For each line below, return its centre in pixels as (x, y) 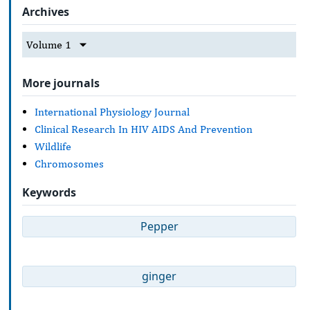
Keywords (49, 192)
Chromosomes (69, 164)
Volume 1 (49, 45)
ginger (159, 276)
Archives (46, 12)
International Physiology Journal (112, 112)
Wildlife (53, 147)
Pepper (159, 226)
